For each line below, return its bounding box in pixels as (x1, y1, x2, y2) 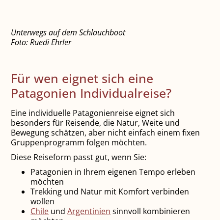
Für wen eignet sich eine (11, 70, 154, 87)
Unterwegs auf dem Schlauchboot (11, 27, 126, 38)
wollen (30, 196, 55, 207)
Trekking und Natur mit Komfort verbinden (30, 186, 190, 197)
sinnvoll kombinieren (110, 206, 191, 217)
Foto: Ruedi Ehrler (11, 37, 72, 48)
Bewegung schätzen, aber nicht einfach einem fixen (11, 127, 200, 138)
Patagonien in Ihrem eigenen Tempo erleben (30, 166, 196, 178)
